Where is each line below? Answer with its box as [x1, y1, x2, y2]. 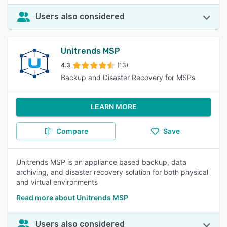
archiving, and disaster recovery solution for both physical [16, 168, 208, 176]
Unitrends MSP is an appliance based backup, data [16, 158, 186, 166]
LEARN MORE [90, 102, 137, 111]
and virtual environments [16, 178, 98, 186]
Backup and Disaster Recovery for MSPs [61, 73, 195, 82]
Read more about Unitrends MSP [16, 193, 128, 202]
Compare [56, 127, 88, 135]
